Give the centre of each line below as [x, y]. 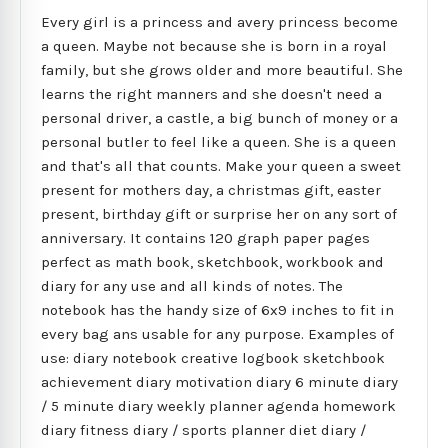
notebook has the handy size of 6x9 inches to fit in [217, 309]
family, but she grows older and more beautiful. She [222, 69]
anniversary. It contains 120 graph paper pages [205, 237]
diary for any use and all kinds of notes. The [192, 285]
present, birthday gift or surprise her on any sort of [219, 213]
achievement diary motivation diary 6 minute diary [219, 381]
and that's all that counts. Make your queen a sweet [221, 165]
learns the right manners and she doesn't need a [211, 93]
